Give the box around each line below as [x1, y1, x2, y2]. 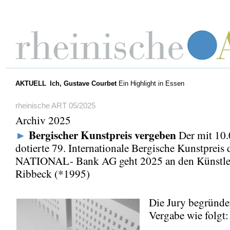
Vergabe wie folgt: [149, 207, 228, 222]
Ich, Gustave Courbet [49, 80, 117, 87]
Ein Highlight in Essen [116, 80, 186, 87]
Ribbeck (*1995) [15, 166, 90, 181]
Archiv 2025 [15, 112, 71, 127]
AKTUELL [15, 80, 46, 87]
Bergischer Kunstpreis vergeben [29, 126, 176, 143]
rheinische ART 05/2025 [15, 101, 95, 110]
